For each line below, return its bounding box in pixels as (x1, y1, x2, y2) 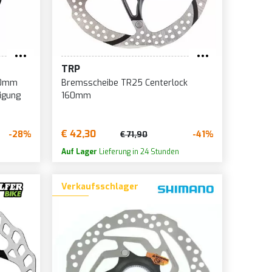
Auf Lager (61, 147, 97, 157)
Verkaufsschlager (61, 181, 138, 193)
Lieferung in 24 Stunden (97, 147, 179, 157)
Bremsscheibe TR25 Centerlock (61, 77, 188, 89)
